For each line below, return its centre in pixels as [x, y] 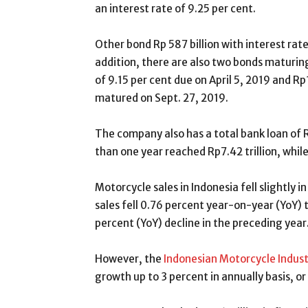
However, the [129, 259]
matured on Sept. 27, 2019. [162, 98]
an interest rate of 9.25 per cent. [175, 9]
